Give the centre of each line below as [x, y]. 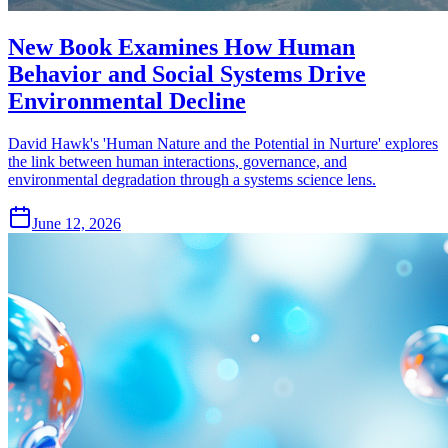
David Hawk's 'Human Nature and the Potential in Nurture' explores [223, 144]
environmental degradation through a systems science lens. [192, 180]
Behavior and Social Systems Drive [187, 74]
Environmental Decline [127, 101]
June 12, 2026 [76, 224]
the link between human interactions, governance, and [177, 162]
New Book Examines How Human [181, 47]
